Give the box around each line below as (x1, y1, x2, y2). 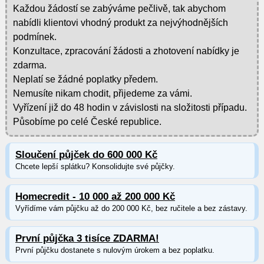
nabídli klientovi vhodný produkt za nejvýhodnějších (12, 17, 228, 28)
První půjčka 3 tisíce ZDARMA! (15, 232, 159, 244)
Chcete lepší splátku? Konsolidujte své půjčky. (15, 161, 175, 171)
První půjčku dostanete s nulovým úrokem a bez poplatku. (15, 245, 214, 255)
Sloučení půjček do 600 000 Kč (15, 148, 157, 160)
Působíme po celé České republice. (12, 116, 161, 127)
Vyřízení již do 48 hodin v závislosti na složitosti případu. (12, 102, 247, 113)
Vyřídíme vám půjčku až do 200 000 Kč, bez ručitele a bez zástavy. (15, 203, 247, 213)
